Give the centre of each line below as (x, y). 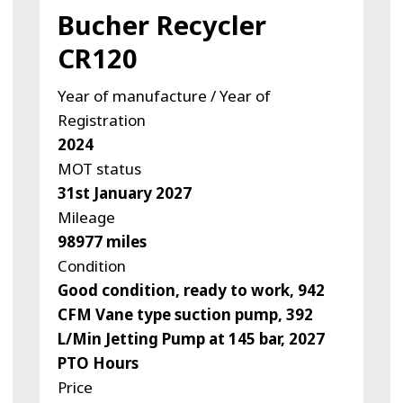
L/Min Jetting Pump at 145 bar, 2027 (191, 339)
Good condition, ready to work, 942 (191, 291)
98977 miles (102, 242)
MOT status (99, 169)
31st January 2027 (124, 193)
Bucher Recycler (161, 25)
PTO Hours (98, 363)
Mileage (86, 218)
